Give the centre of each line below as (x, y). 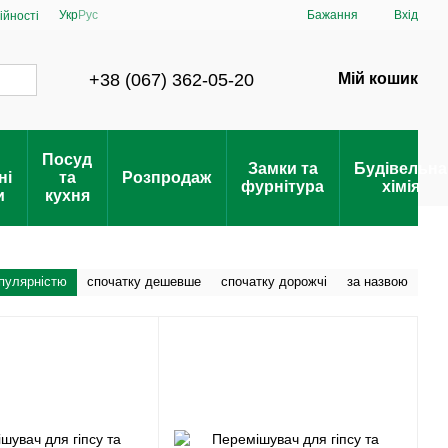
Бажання (332, 15)
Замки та (282, 168)
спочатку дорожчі (274, 281)
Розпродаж (166, 177)
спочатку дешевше (144, 281)
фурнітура (282, 186)
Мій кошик (378, 78)
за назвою (377, 281)
